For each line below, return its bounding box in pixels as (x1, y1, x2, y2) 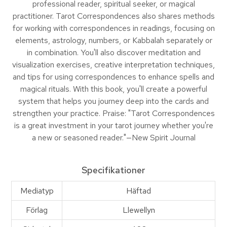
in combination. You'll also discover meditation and (26, 47, 201, 58)
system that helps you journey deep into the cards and (18, 96, 209, 107)
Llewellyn (122, 205, 155, 216)
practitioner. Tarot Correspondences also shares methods (12, 11, 215, 22)
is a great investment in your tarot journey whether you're (14, 120, 213, 131)
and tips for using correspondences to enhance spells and (13, 71, 214, 83)
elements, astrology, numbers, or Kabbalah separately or (15, 35, 212, 46)
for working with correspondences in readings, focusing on (12, 23, 215, 34)
